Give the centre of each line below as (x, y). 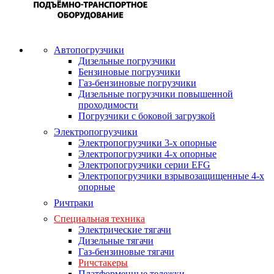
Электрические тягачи (125, 230)
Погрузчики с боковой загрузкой (147, 116)
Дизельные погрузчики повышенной (156, 94)
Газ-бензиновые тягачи (126, 252)
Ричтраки (74, 203)
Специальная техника (99, 219)
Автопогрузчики (89, 50)
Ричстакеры (103, 263)
